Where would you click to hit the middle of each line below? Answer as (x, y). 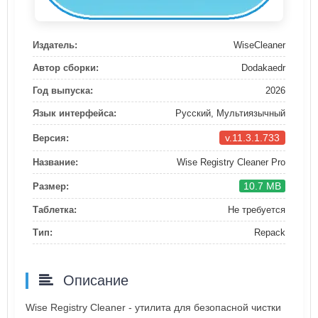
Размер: (51, 186)
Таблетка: (55, 210)
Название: (55, 163)
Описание (94, 281)
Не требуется (257, 210)
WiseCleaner (259, 45)
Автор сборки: (66, 68)
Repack (270, 233)
